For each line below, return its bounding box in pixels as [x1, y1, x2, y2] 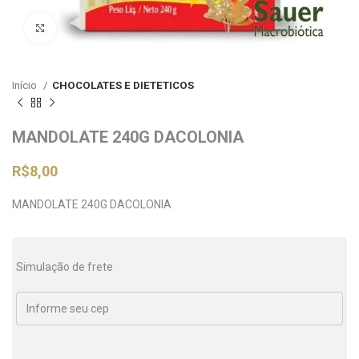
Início [12, 79, 39, 91]
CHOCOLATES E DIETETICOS [52, 79, 194, 91]
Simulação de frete [16, 260, 113, 273]
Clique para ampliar [56, 22, 158, 34]
